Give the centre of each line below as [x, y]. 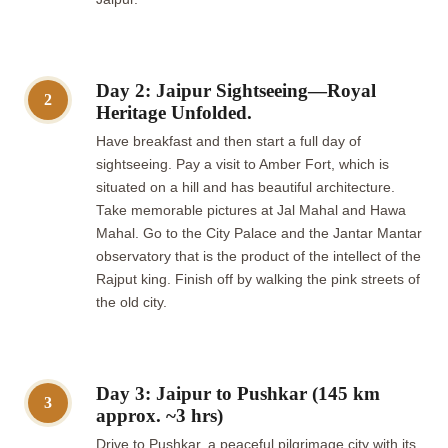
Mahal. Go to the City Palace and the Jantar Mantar [259, 233]
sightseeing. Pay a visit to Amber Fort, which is [242, 164]
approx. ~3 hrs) [159, 415]
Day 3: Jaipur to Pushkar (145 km [238, 393]
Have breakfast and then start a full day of [228, 141]
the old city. [131, 302]
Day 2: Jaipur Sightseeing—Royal [236, 90]
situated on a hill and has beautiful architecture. [245, 187]
